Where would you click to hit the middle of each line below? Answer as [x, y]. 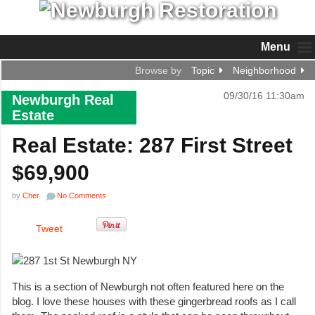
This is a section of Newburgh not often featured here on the [148, 286]
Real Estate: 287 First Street [152, 145]
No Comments [82, 195]
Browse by [158, 70]
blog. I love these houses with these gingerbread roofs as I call [154, 301]
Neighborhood [264, 70]
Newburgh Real [63, 100]
